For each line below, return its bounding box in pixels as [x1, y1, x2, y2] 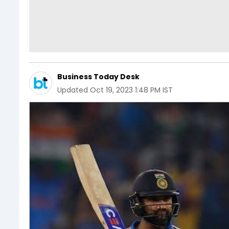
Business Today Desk [57, 71, 140, 82]
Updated [57, 84, 88, 95]
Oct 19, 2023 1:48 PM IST [90, 84, 173, 95]
